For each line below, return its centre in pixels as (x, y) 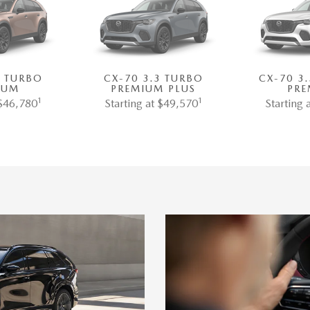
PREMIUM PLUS (153, 89)
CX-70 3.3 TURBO (153, 79)
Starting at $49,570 (151, 104)
